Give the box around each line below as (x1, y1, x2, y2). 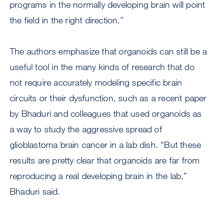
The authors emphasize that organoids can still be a (10, 46, 207, 57)
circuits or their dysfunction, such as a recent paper (10, 92, 207, 104)
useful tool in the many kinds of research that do (10, 61, 195, 73)
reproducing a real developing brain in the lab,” (10, 170, 187, 182)
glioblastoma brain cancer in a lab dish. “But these (10, 139, 201, 150)
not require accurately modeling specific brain (10, 77, 182, 88)
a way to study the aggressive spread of (10, 124, 162, 135)
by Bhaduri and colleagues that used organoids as (10, 108, 202, 119)
